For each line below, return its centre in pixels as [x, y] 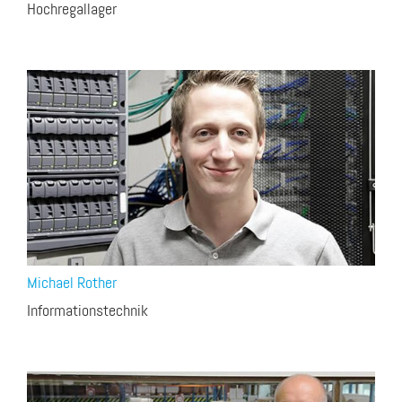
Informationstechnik [87, 312]
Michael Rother [72, 284]
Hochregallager [72, 10]
